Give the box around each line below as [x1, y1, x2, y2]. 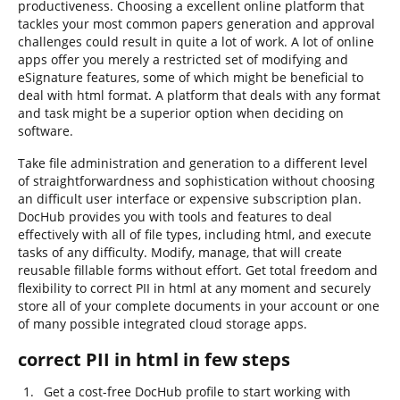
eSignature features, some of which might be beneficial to [18, 69, 363, 86]
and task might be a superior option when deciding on [18, 104, 344, 121]
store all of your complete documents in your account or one [18, 297, 379, 314]
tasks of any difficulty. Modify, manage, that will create [18, 244, 342, 261]
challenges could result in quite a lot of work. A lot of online [18, 33, 374, 50]
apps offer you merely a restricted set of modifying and [18, 51, 348, 68]
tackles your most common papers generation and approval [18, 15, 375, 32]
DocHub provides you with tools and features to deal [18, 208, 332, 225]
